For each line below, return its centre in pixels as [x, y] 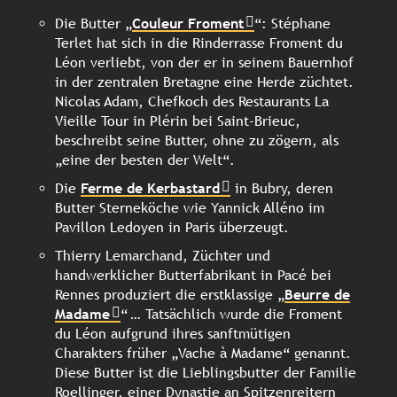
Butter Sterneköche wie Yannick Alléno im [190, 208]
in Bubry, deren [282, 189]
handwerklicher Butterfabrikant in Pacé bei [193, 276]
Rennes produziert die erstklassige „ [170, 295]
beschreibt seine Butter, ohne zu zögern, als [197, 141]
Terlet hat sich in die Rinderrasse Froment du [199, 43]
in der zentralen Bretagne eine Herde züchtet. [204, 82]
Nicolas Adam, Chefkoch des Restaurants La [192, 102]
